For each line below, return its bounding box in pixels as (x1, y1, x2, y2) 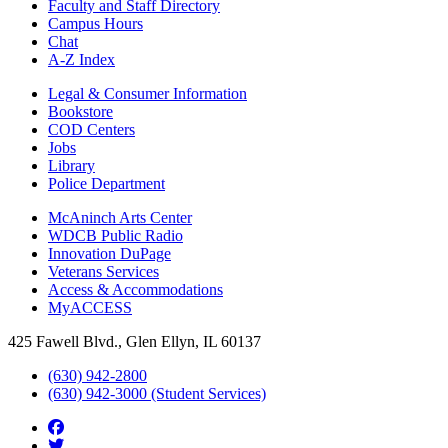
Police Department (48, 175, 165, 193)
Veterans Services (48, 263, 159, 281)
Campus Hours (48, 15, 143, 33)
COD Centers (48, 121, 135, 139)
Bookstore (48, 103, 113, 121)
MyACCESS (48, 299, 132, 317)
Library (48, 157, 95, 175)
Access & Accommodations (48, 281, 223, 299)
